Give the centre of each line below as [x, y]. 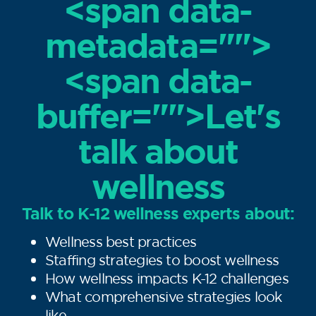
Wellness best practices [121, 242]
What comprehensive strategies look [164, 297]
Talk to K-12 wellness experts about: [158, 214]
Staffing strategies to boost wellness [162, 260]
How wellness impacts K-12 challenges [167, 279]
